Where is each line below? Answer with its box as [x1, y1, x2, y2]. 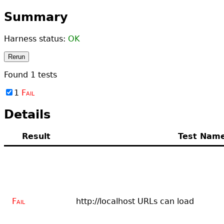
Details [4, 107, 50, 121]
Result [21, 131, 50, 141]
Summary [4, 9, 68, 24]
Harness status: [4, 33, 68, 43]
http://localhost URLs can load [76, 196, 194, 206]
